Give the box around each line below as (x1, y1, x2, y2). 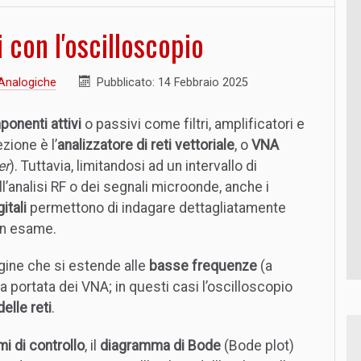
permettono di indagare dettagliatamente (27, 199, 286, 216)
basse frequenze (149, 258, 257, 275)
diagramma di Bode (100, 338, 221, 355)
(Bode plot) (221, 338, 294, 355)
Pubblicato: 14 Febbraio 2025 (96, 75, 248, 89)
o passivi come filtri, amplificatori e (81, 115, 305, 132)
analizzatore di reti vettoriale (57, 136, 234, 153)
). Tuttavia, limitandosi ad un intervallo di (10, 157, 257, 174)
